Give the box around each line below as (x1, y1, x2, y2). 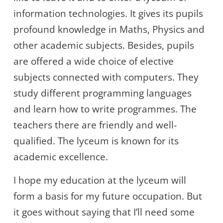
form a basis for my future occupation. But (13, 190, 202, 203)
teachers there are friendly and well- (13, 118, 177, 132)
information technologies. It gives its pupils (13, 7, 203, 20)
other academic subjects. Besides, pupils (13, 39, 194, 52)
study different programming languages (13, 87, 192, 100)
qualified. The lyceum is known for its (13, 134, 179, 148)
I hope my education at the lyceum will (13, 174, 186, 187)
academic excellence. (13, 150, 108, 164)
